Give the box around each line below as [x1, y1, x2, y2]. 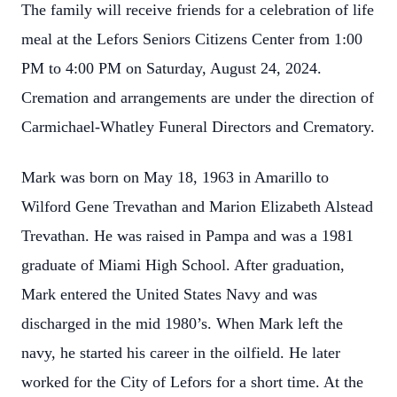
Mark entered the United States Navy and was [21, 285, 317, 303]
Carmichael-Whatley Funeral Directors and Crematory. [21, 118, 375, 136]
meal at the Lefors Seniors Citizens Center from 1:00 [21, 30, 362, 48]
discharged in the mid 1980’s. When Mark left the [21, 315, 343, 332]
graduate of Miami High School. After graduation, [21, 256, 345, 274]
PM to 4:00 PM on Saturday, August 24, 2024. [21, 59, 322, 77]
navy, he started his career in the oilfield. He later [21, 344, 340, 362]
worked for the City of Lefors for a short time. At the [21, 373, 363, 391]
